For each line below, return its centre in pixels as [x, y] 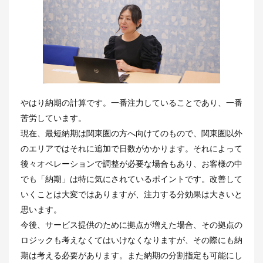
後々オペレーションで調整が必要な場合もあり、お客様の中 [131, 163]
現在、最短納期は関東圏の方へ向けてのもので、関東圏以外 [131, 133]
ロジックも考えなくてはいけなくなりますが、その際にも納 [131, 240]
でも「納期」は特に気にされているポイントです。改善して [131, 179]
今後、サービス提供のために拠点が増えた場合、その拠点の [131, 225]
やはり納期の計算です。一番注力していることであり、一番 [131, 102]
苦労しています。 [53, 118]
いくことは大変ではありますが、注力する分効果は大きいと [131, 194]
